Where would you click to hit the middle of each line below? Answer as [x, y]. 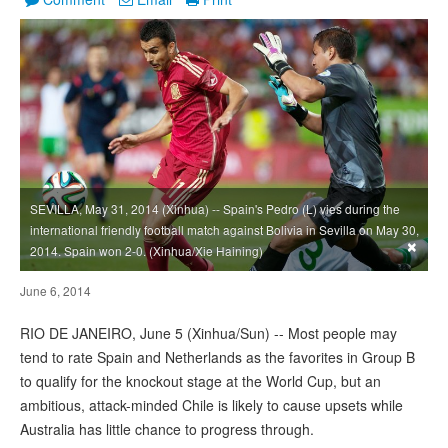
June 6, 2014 [55, 291]
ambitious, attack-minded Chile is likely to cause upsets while [211, 405]
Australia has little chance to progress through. [167, 429]
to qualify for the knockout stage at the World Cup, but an [200, 381]
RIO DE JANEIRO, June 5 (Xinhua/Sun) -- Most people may [208, 333]
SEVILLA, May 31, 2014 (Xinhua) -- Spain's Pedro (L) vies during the [215, 209]
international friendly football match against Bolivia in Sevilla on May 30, [224, 230]
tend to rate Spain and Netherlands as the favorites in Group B [217, 357]
